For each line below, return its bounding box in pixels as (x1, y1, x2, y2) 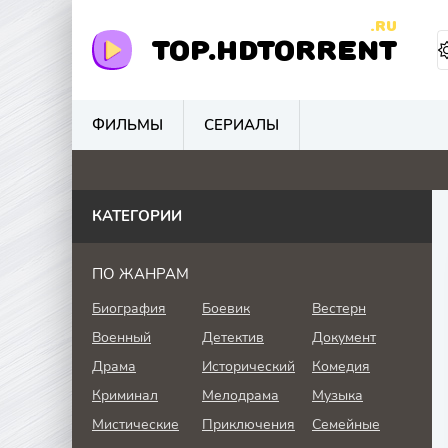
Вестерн (312, 299, 366, 318)
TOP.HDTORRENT (152, 32, 397, 67)
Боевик (202, 299, 250, 318)
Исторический (202, 357, 295, 376)
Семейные (312, 415, 380, 434)
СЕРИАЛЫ (204, 114, 279, 135)
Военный (92, 328, 151, 347)
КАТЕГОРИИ (92, 206, 182, 226)
